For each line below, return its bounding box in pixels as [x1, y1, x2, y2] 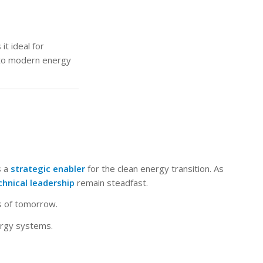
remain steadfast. [77, 176, 148, 188]
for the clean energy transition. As [85, 162, 224, 174]
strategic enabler [11, 162, 85, 174]
